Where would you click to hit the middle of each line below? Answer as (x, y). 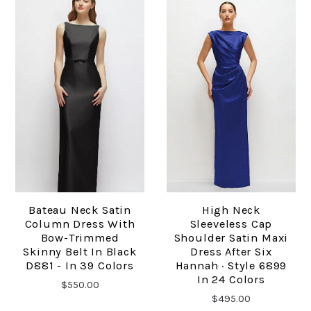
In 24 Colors (231, 280)
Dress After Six (231, 252)
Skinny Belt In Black (80, 252)
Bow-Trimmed (80, 238)
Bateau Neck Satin (80, 210)
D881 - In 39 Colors (80, 266)
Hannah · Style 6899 (231, 266)
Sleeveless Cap (231, 224)
